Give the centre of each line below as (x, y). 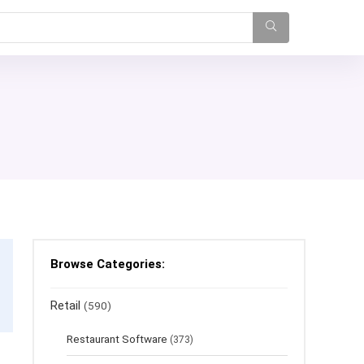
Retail (65, 305)
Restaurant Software (117, 339)
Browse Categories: (108, 264)
